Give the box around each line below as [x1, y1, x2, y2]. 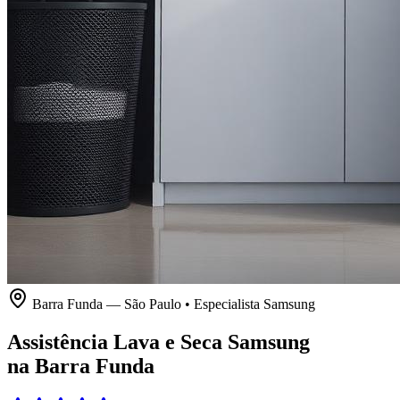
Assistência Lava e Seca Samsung [7, 329, 310, 354]
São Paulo [124, 296, 181, 312]
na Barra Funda [7, 354, 154, 378]
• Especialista [181, 296, 263, 312]
